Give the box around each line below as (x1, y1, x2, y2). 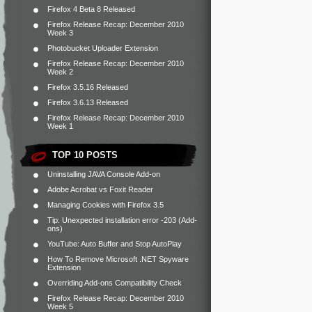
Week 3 (47, 29, 73, 37)
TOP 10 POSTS (52, 150, 118, 160)
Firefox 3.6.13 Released (47, 98, 128, 107)
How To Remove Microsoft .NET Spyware (47, 255, 189, 263)
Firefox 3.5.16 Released (47, 83, 128, 91)
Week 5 (47, 302, 73, 311)
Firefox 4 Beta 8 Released (47, 5, 135, 13)
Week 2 (47, 68, 73, 76)
